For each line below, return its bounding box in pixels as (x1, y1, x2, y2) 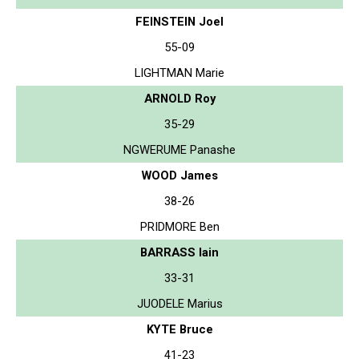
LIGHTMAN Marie (135, 65, 224, 80)
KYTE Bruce (146, 321, 213, 337)
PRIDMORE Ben (139, 219, 220, 234)
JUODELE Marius (136, 296, 223, 311)
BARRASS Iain (140, 244, 219, 260)
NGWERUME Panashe (123, 142, 236, 157)
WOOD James (141, 167, 218, 183)
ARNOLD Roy (143, 91, 216, 106)
